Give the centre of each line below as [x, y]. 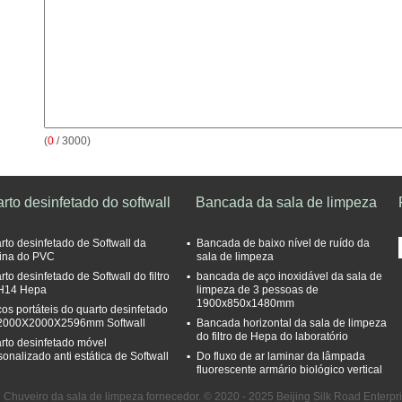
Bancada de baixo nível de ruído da [283, 243]
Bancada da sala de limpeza [286, 202]
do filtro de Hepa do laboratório [272, 336]
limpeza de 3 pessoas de [258, 290]
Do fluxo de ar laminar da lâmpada [281, 356]
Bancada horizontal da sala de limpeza [292, 323]
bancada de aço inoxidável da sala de [289, 276]
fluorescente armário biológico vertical [289, 370]
